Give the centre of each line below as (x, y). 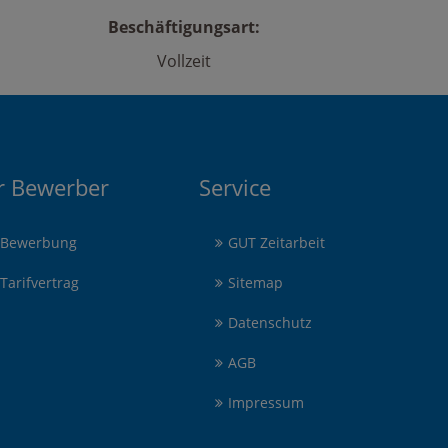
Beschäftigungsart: (184, 27)
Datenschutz (270, 322)
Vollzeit (184, 61)
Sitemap (255, 282)
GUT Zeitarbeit (276, 242)
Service (235, 187)
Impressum (266, 402)
